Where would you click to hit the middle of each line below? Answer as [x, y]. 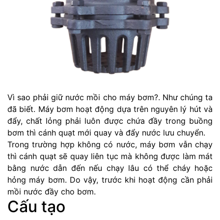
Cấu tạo [36, 206]
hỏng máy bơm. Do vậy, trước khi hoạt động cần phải [110, 179]
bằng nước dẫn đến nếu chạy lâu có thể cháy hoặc [110, 168]
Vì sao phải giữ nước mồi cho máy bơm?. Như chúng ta [110, 97]
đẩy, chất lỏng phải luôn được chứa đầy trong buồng [110, 121]
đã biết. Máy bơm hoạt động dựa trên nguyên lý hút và [110, 109]
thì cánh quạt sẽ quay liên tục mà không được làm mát [110, 156]
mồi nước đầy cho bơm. [52, 191]
